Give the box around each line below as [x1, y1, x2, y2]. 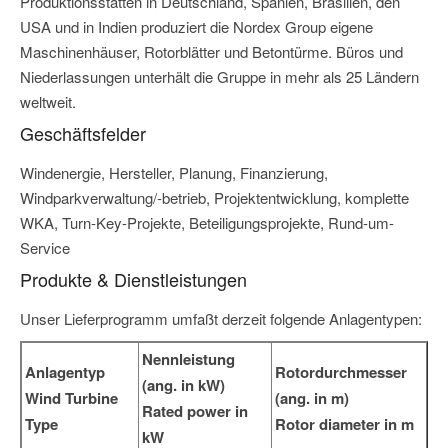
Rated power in [142, 400, 248, 423]
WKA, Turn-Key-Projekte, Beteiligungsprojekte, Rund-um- [20, 212, 394, 234]
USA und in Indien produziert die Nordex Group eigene [20, 16, 373, 38]
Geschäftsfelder [20, 120, 146, 147]
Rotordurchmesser [275, 361, 407, 384]
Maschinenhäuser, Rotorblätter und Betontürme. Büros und [20, 41, 403, 63]
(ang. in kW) [142, 374, 225, 397]
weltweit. [20, 91, 76, 113]
